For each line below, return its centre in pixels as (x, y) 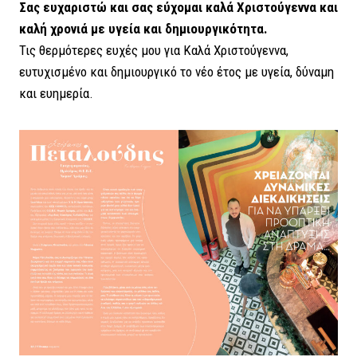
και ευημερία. (56, 93)
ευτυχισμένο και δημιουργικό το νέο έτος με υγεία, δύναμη (177, 71)
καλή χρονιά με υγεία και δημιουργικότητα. (143, 28)
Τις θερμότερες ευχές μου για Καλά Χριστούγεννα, (154, 50)
